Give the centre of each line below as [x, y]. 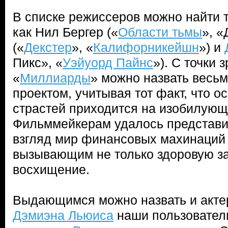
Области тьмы [160, 32]
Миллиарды [55, 78]
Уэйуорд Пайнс [108, 63]
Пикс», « [38, 63]
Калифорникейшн [146, 47]
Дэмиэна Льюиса [63, 215]
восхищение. [51, 169]
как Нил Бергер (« [65, 32]
